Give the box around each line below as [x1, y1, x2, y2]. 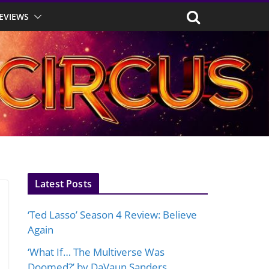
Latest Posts [35, 177, 92, 191]
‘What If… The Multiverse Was [28, 245, 165, 259]
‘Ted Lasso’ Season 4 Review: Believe [28, 208, 197, 222]
